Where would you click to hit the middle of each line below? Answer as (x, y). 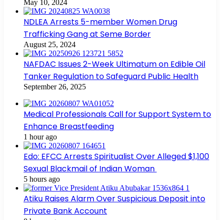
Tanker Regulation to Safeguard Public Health (111, 76)
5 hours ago (42, 179)
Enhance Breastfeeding (69, 126)
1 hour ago (40, 137)
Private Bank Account (65, 211)
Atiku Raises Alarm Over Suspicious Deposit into (114, 198)
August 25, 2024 (50, 44)
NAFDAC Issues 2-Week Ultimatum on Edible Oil (114, 64)
